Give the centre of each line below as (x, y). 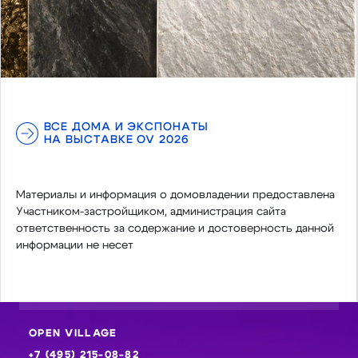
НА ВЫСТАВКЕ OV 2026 (116, 139)
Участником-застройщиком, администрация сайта (151, 211)
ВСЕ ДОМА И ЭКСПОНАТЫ (126, 127)
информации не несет (74, 245)
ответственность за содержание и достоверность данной (175, 228)
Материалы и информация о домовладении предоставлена (175, 194)
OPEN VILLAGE (73, 333)
